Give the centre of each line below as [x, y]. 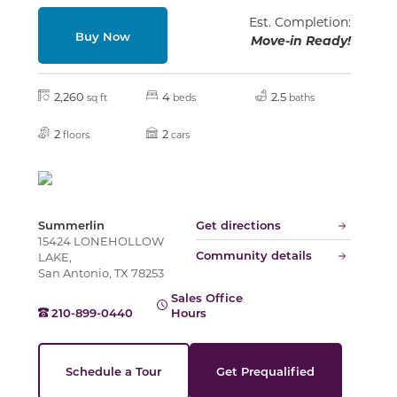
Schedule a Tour [114, 371]
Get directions [238, 224]
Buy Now [102, 35]
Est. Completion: [300, 22]
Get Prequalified [266, 371]
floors [76, 134]
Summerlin [71, 224]
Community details [253, 254]
